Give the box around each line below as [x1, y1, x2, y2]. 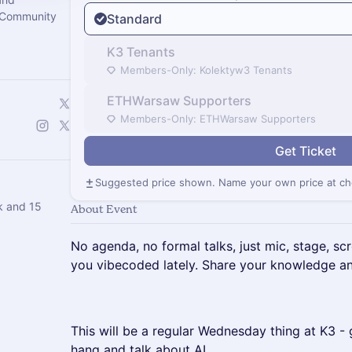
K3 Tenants [107, 44, 175, 60]
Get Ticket [275, 143, 336, 159]
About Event [71, 202, 137, 215]
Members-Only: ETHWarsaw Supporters [120, 112, 316, 125]
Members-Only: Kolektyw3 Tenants [120, 64, 292, 76]
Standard [107, 11, 162, 27]
